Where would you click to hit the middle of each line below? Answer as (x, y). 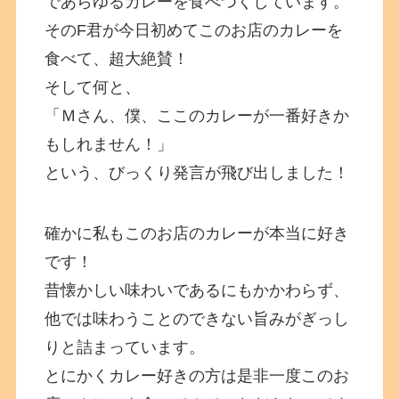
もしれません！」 (109, 145)
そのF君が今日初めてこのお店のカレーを (194, 31)
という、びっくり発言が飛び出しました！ (197, 173)
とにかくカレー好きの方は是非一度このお (197, 375)
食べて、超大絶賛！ (117, 59)
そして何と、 (93, 88)
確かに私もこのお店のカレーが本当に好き (197, 233)
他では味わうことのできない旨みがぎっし (197, 318)
